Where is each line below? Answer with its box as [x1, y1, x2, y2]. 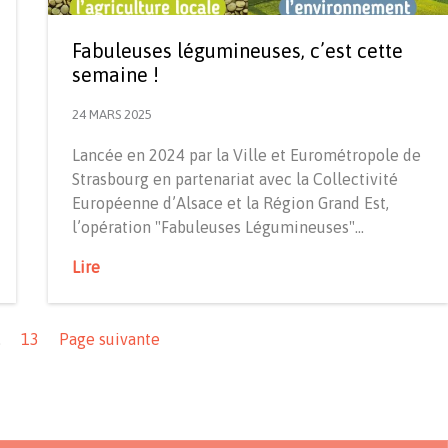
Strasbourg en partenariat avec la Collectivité [72, 169, 398, 188]
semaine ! [72, 62, 159, 86]
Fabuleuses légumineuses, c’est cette [72, 38, 403, 62]
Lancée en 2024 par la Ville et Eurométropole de [72, 145, 421, 164]
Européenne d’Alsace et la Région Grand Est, [72, 193, 389, 212]
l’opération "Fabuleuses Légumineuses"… [72, 217, 364, 236]
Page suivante [58, 329, 160, 348]
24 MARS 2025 [72, 106, 152, 122]
